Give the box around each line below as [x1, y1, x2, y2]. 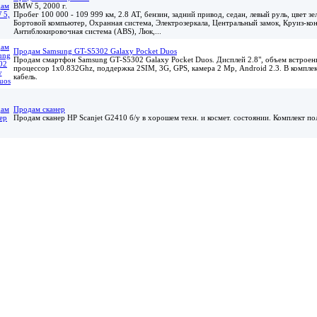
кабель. [13, 71, 38, 81]
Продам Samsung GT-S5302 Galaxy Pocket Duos [13, 46, 177, 55]
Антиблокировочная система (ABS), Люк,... [13, 26, 161, 35]
